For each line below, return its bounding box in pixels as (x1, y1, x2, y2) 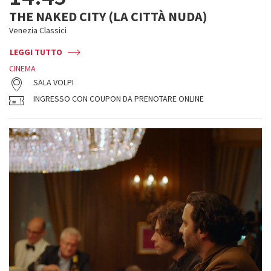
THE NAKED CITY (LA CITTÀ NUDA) (9, 8, 207, 25)
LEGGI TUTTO (10, 47, 62, 57)
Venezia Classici (9, 25, 67, 36)
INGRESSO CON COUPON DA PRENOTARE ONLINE (33, 93, 204, 104)
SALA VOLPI (33, 77, 74, 88)
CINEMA (9, 63, 36, 74)
